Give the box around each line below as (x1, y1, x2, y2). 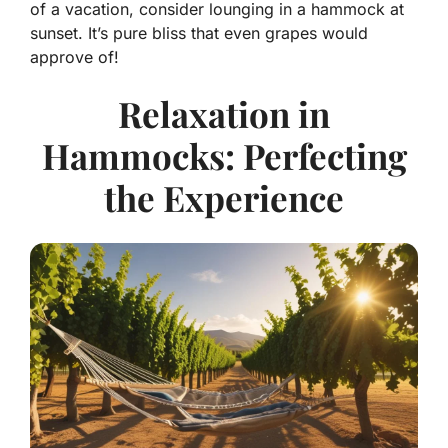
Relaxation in (118, 90, 330, 138)
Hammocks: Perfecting (41, 132, 407, 180)
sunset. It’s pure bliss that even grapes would (30, 23, 368, 44)
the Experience (104, 174, 344, 222)
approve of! (30, 47, 119, 68)
